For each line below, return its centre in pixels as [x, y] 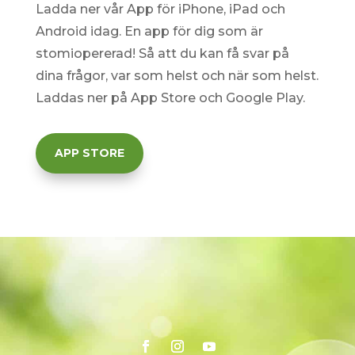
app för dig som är [202, 31]
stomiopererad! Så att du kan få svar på [162, 53]
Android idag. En [88, 31]
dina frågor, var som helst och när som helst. [177, 75]
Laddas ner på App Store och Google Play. [170, 97]
